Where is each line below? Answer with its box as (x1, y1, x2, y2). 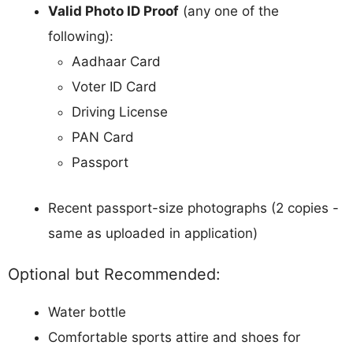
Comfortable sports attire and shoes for (48, 329, 300, 346)
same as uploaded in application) (48, 225, 258, 241)
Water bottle (48, 304, 126, 321)
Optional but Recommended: (8, 265, 220, 284)
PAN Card (72, 129, 134, 146)
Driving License (72, 104, 168, 121)
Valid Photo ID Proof (48, 3, 179, 20)
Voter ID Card (72, 79, 157, 95)
